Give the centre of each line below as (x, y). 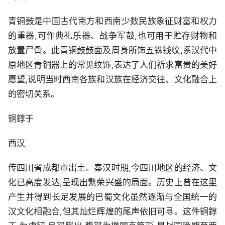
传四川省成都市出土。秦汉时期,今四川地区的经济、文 (113, 167)
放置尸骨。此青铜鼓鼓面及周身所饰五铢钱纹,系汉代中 (113, 50)
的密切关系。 (34, 94)
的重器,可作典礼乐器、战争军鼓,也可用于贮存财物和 (113, 35)
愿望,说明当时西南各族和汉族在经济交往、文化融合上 (113, 79)
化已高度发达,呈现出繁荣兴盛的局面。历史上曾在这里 (113, 182)
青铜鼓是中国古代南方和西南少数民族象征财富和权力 (113, 21)
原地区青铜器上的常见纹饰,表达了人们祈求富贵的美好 (113, 65)
